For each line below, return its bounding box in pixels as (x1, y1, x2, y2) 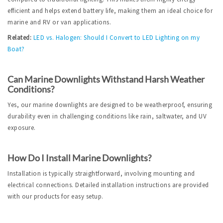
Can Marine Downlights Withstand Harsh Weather (7, 74, 205, 85)
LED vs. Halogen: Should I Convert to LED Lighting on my (33, 33, 200, 42)
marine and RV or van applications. (7, 18, 111, 27)
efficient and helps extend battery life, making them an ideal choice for (7, 6, 213, 15)
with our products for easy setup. (7, 192, 104, 201)
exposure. (7, 123, 36, 132)
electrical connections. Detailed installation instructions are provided (7, 181, 209, 190)
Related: (7, 33, 31, 42)
